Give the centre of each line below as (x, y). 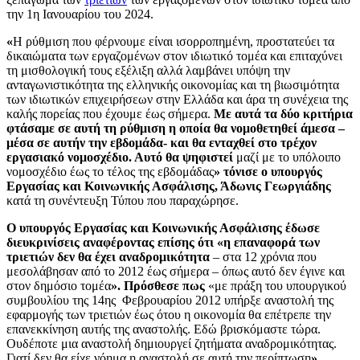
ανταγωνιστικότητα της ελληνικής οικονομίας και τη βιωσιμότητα (173, 85)
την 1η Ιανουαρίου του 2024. (80, 14)
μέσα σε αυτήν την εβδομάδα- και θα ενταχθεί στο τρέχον (162, 143)
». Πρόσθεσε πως (160, 286)
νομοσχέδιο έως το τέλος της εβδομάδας (110, 172)
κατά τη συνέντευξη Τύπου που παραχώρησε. (123, 201)
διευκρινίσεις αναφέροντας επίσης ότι (112, 243)
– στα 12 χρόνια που (263, 257)
